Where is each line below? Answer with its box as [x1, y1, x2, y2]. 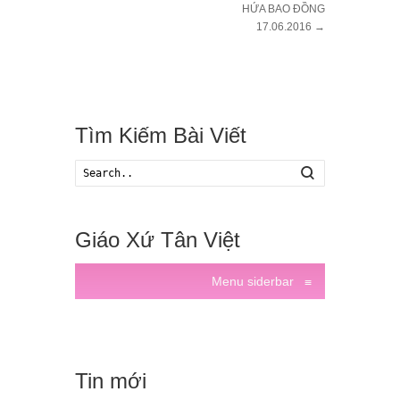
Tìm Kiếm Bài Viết [75, 123, 246, 148]
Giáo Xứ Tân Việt [75, 227, 240, 252]
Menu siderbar [212, 274, 304, 288]
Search [313, 164, 350, 179]
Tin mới [75, 369, 146, 393]
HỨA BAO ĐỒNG [242, 3, 325, 16]
